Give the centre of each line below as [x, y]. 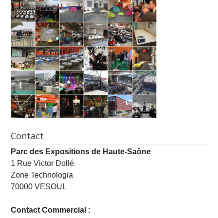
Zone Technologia [42, 175]
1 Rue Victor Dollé [43, 163]
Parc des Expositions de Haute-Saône [81, 152]
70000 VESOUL [39, 187]
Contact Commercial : [51, 210]
